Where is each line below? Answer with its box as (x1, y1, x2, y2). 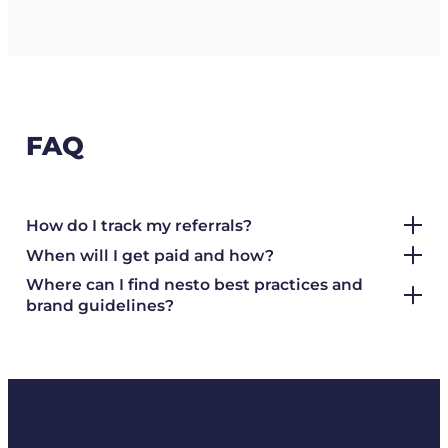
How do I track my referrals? (25, 215, 252, 235)
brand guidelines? (25, 296, 174, 316)
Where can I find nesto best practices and (25, 275, 363, 295)
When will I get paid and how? (25, 245, 274, 265)
